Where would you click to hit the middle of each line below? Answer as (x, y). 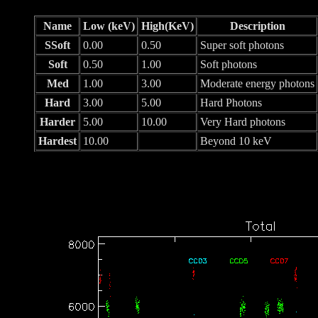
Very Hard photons (243, 121)
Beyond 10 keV (236, 141)
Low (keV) (109, 26)
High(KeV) (168, 26)
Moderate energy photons (257, 83)
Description (257, 26)
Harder (57, 121)
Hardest (57, 141)
